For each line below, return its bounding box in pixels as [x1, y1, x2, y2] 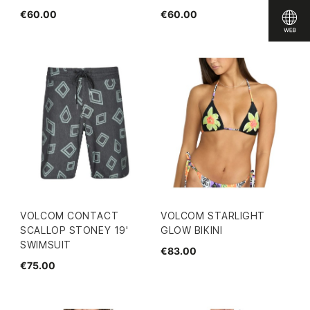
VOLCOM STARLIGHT [161, 209, 266, 221]
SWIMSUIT [20, 238, 71, 250]
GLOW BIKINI [161, 224, 223, 236]
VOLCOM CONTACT [20, 209, 119, 221]
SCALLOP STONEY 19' [20, 224, 129, 236]
